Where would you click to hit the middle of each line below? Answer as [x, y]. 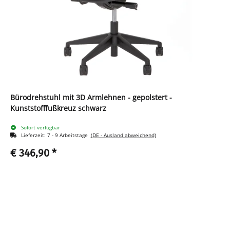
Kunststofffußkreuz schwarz [92, 108]
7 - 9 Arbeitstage [69, 135]
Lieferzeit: [34, 135]
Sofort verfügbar [40, 128]
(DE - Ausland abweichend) [123, 135]
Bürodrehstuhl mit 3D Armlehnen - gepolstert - [91, 98]
